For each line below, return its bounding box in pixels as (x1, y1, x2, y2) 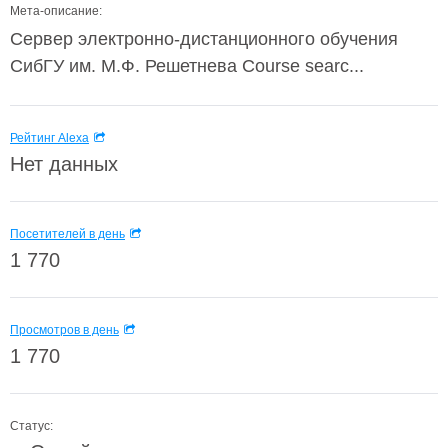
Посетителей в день (10, 227, 125, 241)
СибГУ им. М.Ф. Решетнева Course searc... (10, 56, 364, 76)
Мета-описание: (10, 4, 102, 18)
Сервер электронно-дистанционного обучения (10, 29, 398, 49)
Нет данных (10, 153, 118, 175)
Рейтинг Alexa (10, 131, 89, 145)
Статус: (10, 419, 53, 433)
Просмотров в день (10, 323, 119, 337)
